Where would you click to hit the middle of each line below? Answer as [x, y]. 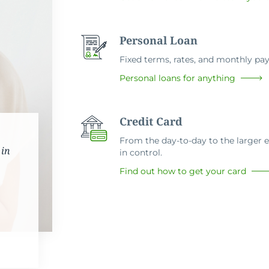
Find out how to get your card [183, 171]
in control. [141, 153]
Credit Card [151, 122]
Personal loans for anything [178, 78]
